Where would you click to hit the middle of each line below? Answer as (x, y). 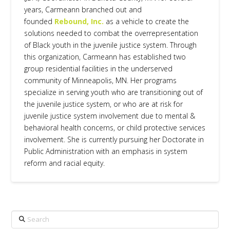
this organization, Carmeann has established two (105, 57)
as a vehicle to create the (147, 22)
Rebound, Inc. (79, 22)
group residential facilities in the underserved (99, 69)
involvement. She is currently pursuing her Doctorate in (114, 140)
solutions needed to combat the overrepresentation (111, 33)
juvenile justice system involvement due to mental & (110, 116)
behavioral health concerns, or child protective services (115, 128)
